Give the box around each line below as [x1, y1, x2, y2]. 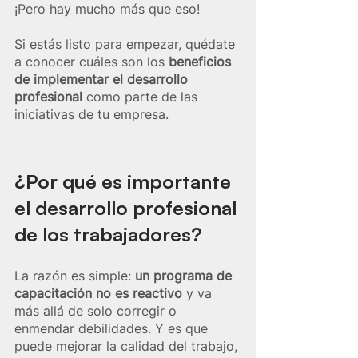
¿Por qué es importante [14, 169, 236, 194]
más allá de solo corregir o [14, 303, 181, 320]
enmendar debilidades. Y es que [14, 320, 212, 337]
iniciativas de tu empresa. [14, 106, 169, 123]
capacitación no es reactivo [14, 285, 182, 302]
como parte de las [86, 89, 201, 105]
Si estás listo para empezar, [14, 36, 181, 53]
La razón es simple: [14, 268, 135, 284]
